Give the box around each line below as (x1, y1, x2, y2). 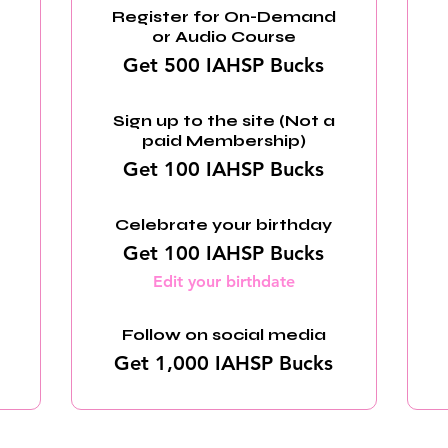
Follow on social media (121, 325, 326, 344)
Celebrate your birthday (115, 215, 333, 234)
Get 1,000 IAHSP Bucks (114, 351, 334, 375)
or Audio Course (151, 27, 296, 46)
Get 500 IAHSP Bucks (123, 53, 325, 77)
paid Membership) (141, 131, 306, 150)
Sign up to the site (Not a (112, 111, 335, 130)
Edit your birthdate (152, 272, 295, 291)
